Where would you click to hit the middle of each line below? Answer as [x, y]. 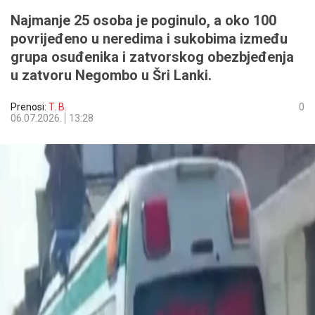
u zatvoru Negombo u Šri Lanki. [111, 75]
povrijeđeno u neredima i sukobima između [149, 39]
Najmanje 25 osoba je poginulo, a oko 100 [143, 20]
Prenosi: [30, 107]
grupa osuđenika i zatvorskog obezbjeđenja [152, 57]
